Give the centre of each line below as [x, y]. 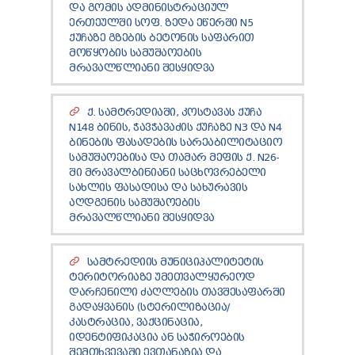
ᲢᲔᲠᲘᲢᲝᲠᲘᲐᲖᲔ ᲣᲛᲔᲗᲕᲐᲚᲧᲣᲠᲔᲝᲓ [162, 277]
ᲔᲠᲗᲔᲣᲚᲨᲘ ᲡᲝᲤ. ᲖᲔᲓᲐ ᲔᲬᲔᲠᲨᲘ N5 [161, 23]
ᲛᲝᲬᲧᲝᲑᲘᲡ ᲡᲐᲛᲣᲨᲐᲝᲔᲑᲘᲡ [135, 53]
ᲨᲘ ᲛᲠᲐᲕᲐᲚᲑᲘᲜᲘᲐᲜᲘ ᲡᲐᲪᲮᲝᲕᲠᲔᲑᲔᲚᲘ [168, 172]
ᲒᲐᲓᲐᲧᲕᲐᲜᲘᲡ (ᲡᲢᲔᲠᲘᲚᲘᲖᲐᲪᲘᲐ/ [149, 307]
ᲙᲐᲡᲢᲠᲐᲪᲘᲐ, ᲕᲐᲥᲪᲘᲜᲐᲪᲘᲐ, [136, 322]
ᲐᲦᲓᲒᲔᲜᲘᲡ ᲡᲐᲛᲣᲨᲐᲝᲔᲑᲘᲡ [134, 202]
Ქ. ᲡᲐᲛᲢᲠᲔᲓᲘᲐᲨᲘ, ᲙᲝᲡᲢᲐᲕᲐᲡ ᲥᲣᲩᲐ [174, 112]
